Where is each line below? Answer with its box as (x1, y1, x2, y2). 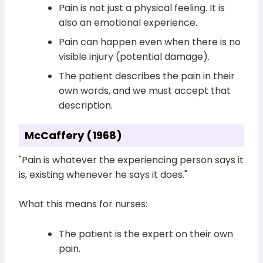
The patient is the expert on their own (59, 227, 234, 241)
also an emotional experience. (59, 15, 198, 29)
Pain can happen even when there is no (59, 35, 241, 49)
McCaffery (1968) (25, 127, 123, 143)
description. (59, 98, 113, 112)
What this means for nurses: (19, 197, 148, 211)
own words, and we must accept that (59, 83, 231, 97)
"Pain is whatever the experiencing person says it (19, 153, 244, 167)
